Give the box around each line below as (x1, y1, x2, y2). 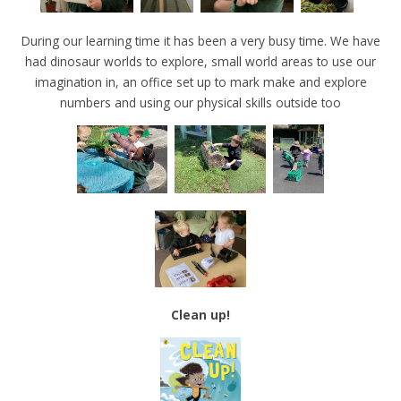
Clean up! (171, 306, 230, 324)
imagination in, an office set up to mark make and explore (34, 73, 367, 90)
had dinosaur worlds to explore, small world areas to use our (25, 52, 376, 70)
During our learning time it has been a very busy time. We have (21, 31, 380, 49)
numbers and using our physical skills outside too (60, 93, 341, 111)
